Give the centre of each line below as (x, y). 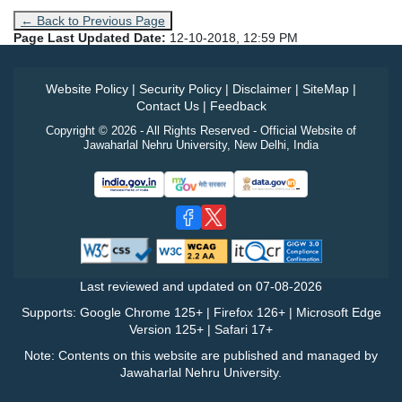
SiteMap (326, 89)
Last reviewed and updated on (168, 286)
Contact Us (167, 106)
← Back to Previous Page (93, 21)
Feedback (238, 106)
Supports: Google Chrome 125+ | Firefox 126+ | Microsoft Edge (201, 312)
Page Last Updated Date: (92, 38)
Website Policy (87, 89)
